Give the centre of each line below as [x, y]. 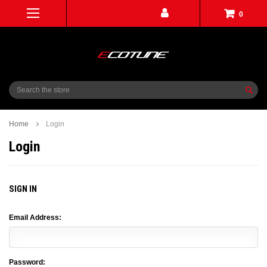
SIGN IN [23, 189]
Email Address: [35, 218]
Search [21, 86]
